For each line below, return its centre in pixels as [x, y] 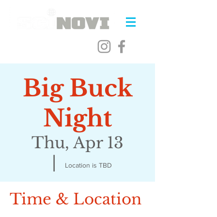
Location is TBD [88, 165]
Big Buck [77, 88]
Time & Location [76, 199]
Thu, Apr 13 [77, 143]
